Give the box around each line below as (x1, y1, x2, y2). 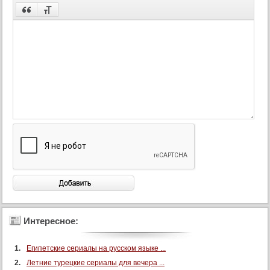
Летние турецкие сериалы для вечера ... (27, 259, 165, 267)
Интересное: (24, 216, 78, 226)
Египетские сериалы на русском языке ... (27, 244, 166, 253)
